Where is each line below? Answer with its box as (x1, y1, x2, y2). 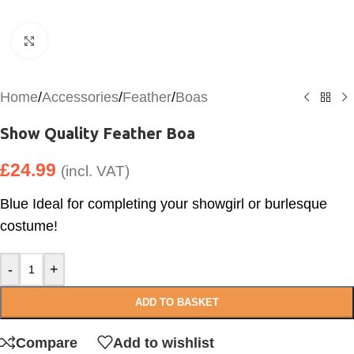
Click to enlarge (47, 33, 141, 48)
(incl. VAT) (61, 163, 130, 179)
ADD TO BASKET (135, 296, 219, 308)
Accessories (42, 89, 119, 105)
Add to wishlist (113, 334, 214, 351)
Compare (16, 334, 77, 351)
